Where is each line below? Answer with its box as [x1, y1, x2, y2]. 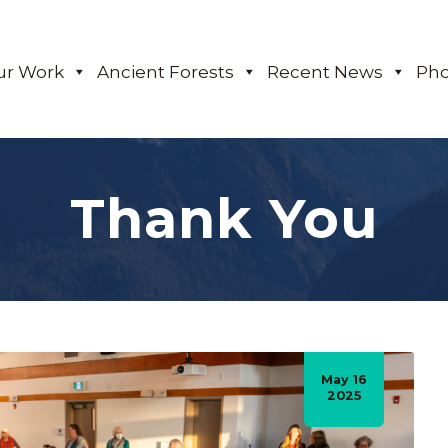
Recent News [267, 62, 384, 82]
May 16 [321, 372, 367, 387]
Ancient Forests [97, 62, 235, 82]
